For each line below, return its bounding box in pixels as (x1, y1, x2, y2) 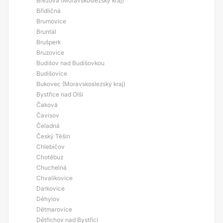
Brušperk (36, 38, 61, 46)
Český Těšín (36, 132, 70, 140)
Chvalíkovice (36, 174, 73, 182)
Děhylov (36, 195, 60, 203)
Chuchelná (36, 164, 67, 171)
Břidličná (36, 7, 61, 14)
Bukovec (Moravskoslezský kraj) (36, 80, 125, 88)
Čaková (36, 101, 58, 109)
